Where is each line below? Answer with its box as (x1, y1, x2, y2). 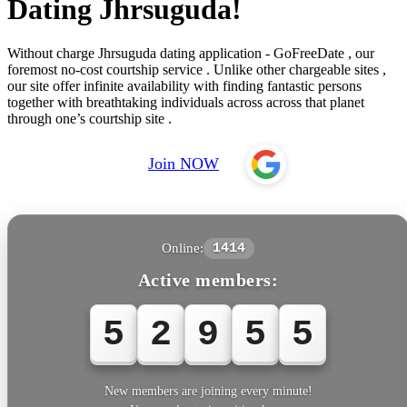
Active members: (137, 269, 279, 290)
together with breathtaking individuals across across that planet (7, 94, 364, 110)
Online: (162, 240, 203, 255)
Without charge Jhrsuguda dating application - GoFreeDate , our (7, 45, 374, 61)
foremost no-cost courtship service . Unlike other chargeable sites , (7, 61, 386, 77)
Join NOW (148, 154, 219, 174)
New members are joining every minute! (104, 383, 313, 398)
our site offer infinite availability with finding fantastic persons (7, 77, 362, 94)
